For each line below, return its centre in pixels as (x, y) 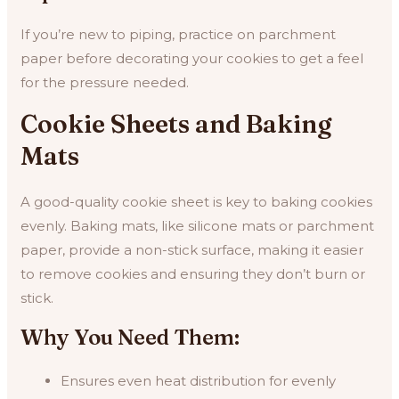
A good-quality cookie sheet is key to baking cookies (197, 201)
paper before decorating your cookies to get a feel (192, 58)
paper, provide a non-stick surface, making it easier (192, 249)
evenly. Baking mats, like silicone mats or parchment (198, 225)
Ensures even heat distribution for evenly (199, 380)
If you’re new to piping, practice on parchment (179, 34)
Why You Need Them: (130, 337)
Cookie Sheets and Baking (176, 123)
